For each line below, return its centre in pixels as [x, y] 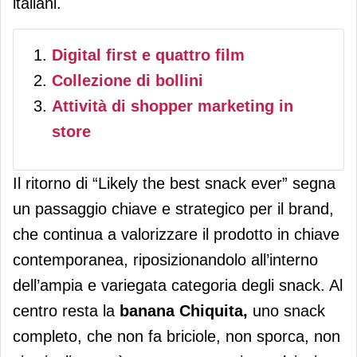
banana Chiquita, [186, 311]
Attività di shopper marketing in [173, 106]
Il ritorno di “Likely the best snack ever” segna [174, 184]
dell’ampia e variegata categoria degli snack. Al [178, 286]
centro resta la [66, 311]
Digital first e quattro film [148, 55]
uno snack [289, 311]
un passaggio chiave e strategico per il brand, [173, 209]
